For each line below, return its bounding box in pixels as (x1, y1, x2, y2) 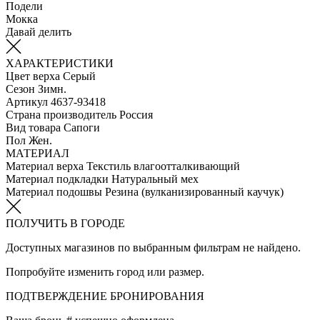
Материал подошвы (6, 185, 102, 198)
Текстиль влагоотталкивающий (86, 159, 240, 172)
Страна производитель (6, 108, 116, 121)
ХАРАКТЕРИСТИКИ (6, 56, 114, 69)
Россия (119, 108, 153, 121)
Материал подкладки (6, 172, 109, 185)
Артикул (6, 95, 48, 108)
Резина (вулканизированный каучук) (105, 185, 284, 198)
